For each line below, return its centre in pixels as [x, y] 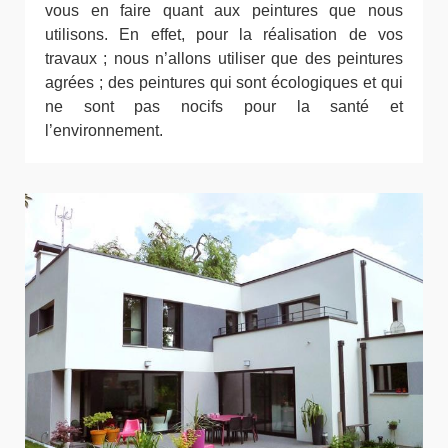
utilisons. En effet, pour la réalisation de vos [224, 34]
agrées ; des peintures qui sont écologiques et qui [224, 82]
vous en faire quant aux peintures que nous [224, 10]
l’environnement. [104, 130]
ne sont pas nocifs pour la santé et [224, 106]
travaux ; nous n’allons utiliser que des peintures [224, 58]
